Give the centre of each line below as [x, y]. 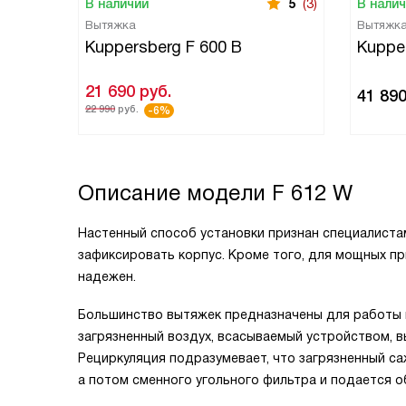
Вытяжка [111, 25]
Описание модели [175, 193]
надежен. [107, 276]
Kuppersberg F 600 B [164, 47]
